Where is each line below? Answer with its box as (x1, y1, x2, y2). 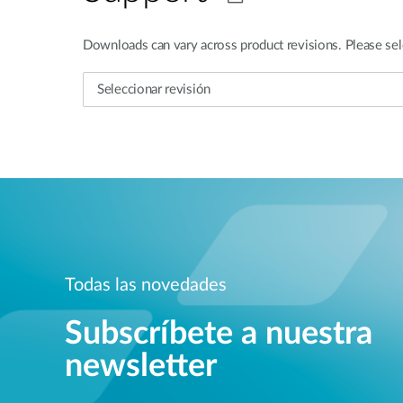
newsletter (65, 349, 217, 382)
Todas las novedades (65, 275, 227, 294)
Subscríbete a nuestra (65, 317, 372, 350)
